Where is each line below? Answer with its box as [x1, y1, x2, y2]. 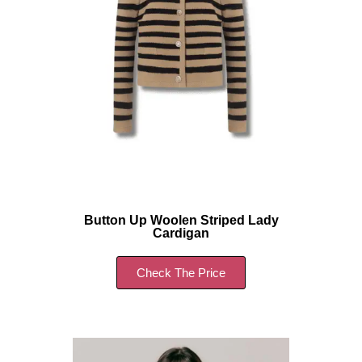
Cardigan [153, 226, 209, 241]
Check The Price [137, 266, 225, 280]
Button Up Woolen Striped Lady [83, 213, 279, 228]
